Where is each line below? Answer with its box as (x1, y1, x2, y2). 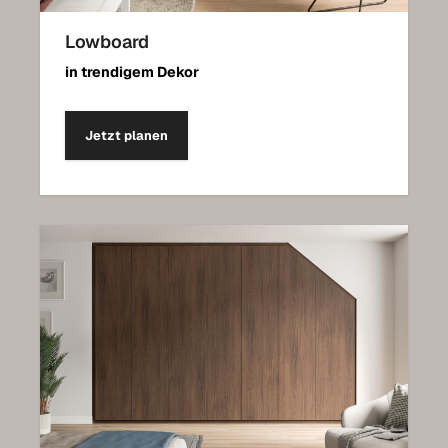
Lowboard (65, 29, 149, 53)
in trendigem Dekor (65, 62, 199, 81)
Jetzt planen (85, 126, 168, 144)
